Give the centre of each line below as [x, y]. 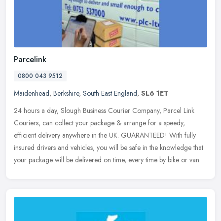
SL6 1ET [155, 93]
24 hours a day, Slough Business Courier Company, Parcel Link [104, 111]
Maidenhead [32, 93]
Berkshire [66, 93]
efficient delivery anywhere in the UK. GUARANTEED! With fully [105, 135]
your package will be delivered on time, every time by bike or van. [107, 160]
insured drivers [35, 148]
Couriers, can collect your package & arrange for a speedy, [99, 123]
